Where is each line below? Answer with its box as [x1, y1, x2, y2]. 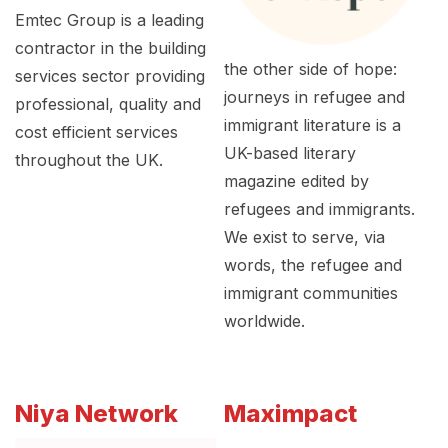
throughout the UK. [15, 150, 163, 170]
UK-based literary [223, 143, 356, 163]
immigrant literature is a [223, 115, 401, 135]
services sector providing [15, 66, 205, 86]
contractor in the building [15, 38, 206, 58]
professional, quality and [15, 94, 201, 114]
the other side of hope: [223, 59, 397, 79]
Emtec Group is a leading [15, 10, 204, 30]
